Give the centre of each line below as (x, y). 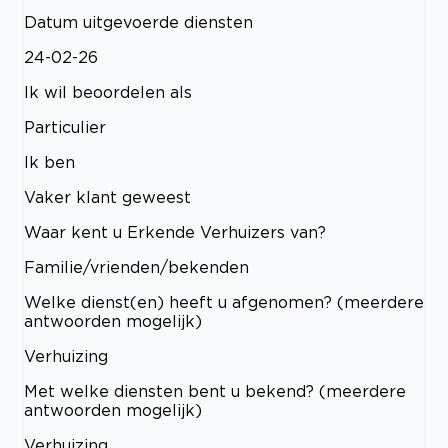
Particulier (65, 127)
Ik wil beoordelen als (108, 92)
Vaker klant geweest (107, 197)
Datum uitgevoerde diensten (138, 22)
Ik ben (49, 162)
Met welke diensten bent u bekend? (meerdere (215, 391)
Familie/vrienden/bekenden (136, 267)
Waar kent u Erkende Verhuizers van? (175, 232)
